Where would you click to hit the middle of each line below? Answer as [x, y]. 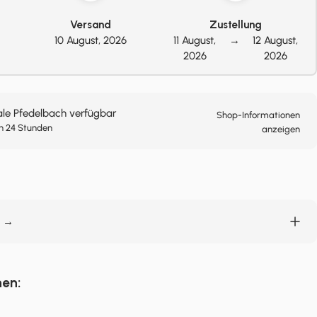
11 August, [195, 40]
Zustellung [236, 25]
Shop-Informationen [258, 115]
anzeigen [281, 129]
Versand [90, 25]
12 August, [276, 40]
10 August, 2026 [90, 40]
